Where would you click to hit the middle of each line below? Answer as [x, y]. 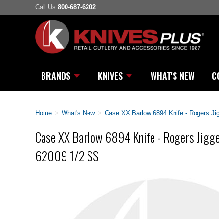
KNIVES [110, 76]
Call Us [46, 7]
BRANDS [56, 76]
